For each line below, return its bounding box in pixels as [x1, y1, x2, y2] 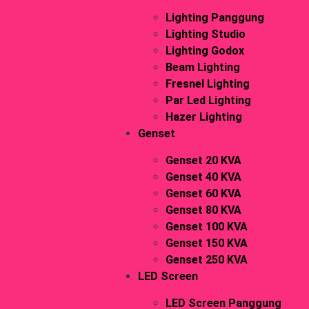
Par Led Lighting [165, 94, 251, 107]
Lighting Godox [165, 44, 244, 57]
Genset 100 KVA [165, 220, 248, 233]
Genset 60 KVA [165, 187, 241, 200]
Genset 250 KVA [165, 253, 248, 266]
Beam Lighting [165, 61, 240, 74]
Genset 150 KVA [165, 237, 248, 250]
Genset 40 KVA [165, 170, 241, 183]
